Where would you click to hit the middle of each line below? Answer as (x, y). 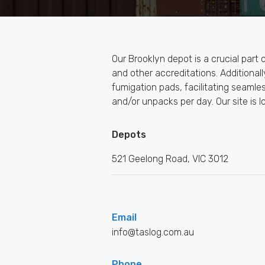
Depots (129, 135)
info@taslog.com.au (153, 232)
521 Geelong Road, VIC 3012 (170, 159)
